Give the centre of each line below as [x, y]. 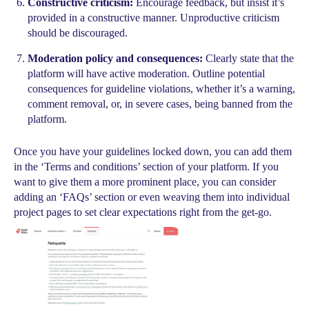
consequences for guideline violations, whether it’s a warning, [161, 89]
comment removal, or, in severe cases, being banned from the [160, 104]
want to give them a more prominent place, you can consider [145, 182]
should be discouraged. [78, 33]
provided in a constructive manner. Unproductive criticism [153, 18]
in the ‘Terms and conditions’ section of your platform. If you [146, 167]
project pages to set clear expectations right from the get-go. [143, 212]
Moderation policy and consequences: [115, 58]
